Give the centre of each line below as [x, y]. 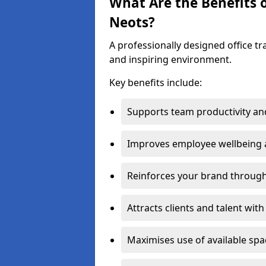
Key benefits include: [156, 83]
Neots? [132, 22]
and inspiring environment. [170, 59]
